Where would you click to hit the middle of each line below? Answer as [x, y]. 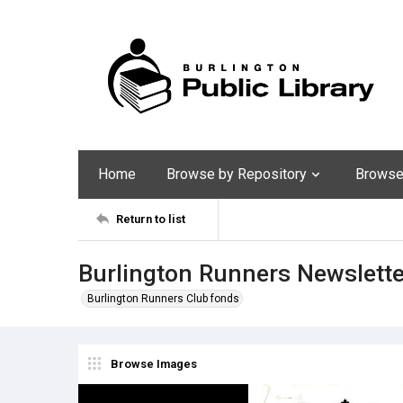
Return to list [151, 219]
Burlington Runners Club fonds [163, 298]
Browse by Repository [237, 174]
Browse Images [154, 364]
